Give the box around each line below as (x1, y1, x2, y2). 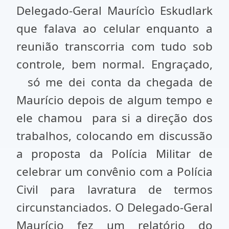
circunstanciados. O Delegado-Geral (16, 199, 213, 215)
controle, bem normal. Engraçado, (16, 56, 213, 72)
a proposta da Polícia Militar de (16, 146, 213, 162)
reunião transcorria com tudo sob (16, 38, 213, 54)
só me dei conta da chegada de (16, 74, 213, 90)
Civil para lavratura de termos (16, 181, 213, 197)
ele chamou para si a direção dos (16, 110, 213, 126)
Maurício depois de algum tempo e (16, 92, 213, 108)
